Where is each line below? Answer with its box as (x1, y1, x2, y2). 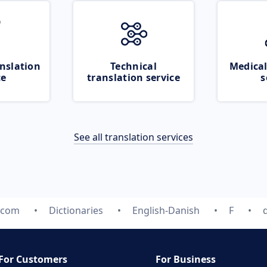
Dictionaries (49, 204, 103, 217)
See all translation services (74, 131, 193, 144)
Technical (110, 60, 157, 73)
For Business (156, 253, 216, 266)
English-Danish (132, 204, 200, 217)
